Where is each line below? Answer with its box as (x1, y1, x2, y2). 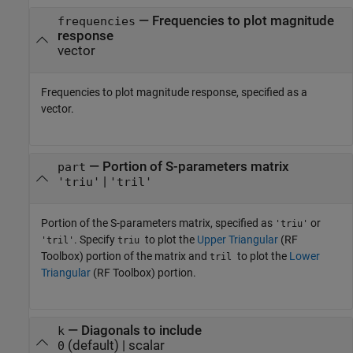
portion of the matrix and (84, 250, 210, 263)
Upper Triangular (197, 233, 278, 247)
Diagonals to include (80, 322, 202, 338)
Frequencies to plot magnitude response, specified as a (41, 86, 307, 99)
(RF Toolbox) (91, 266, 155, 280)
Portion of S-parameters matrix (102, 158, 289, 174)
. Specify (74, 233, 117, 247)
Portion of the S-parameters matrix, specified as (41, 217, 275, 230)
